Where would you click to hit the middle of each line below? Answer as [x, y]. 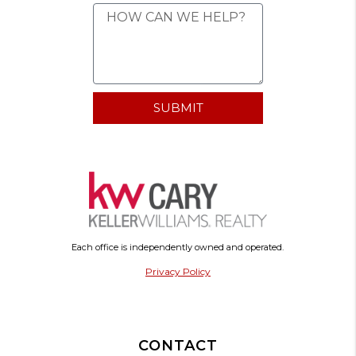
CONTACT [178, 345]
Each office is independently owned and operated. [178, 247]
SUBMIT [178, 108]
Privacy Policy [178, 271]
